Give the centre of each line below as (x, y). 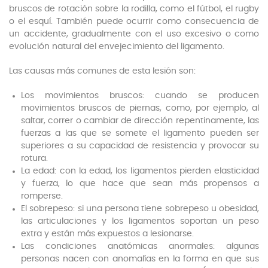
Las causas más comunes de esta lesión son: (102, 71)
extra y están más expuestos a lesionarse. (109, 234)
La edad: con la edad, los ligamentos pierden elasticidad (140, 171)
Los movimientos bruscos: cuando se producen (140, 96)
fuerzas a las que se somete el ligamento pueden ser (140, 134)
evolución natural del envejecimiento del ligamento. (117, 47)
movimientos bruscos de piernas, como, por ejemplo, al (140, 109)
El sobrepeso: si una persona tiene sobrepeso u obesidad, (140, 209)
